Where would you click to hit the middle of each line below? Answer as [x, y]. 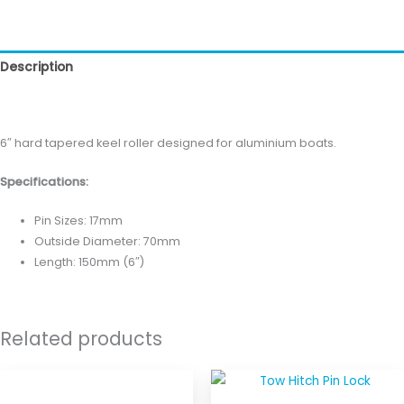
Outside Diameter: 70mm [108, 242]
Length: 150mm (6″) [90, 262]
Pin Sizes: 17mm [79, 221]
